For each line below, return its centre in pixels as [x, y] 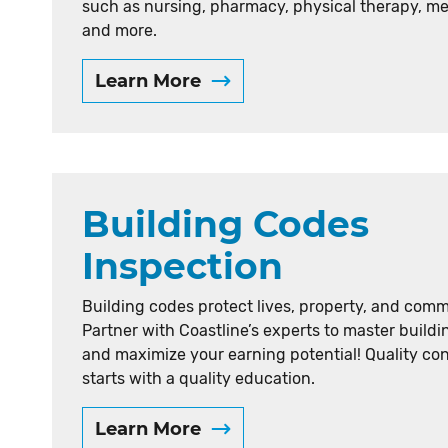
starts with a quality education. [198, 378]
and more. [119, 30]
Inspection [182, 266]
